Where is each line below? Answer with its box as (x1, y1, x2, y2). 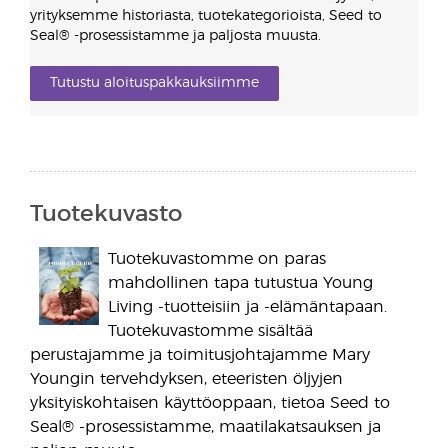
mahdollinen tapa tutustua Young (107, 275, 373, 291)
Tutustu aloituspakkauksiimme (50, 76, 259, 90)
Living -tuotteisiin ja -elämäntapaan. (107, 299, 387, 315)
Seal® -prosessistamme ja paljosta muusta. (30, 29, 321, 43)
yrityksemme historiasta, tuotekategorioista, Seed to (30, 9, 382, 23)
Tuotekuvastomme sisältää (107, 323, 313, 339)
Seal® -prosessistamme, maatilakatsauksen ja (30, 419, 381, 435)
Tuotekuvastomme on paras (107, 251, 326, 267)
